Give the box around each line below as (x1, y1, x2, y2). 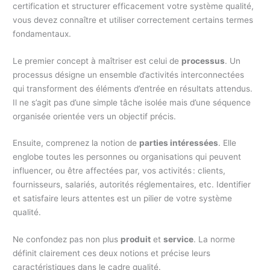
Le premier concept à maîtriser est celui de (13, 55, 182, 66)
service (163, 234, 194, 245)
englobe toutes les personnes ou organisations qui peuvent (13, 152, 242, 162)
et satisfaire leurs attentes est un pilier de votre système (13, 193, 233, 204)
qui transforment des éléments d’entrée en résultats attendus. (13, 83, 253, 93)
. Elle (218, 138, 237, 148)
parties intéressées (139, 138, 219, 148)
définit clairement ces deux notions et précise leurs (13, 248, 211, 259)
